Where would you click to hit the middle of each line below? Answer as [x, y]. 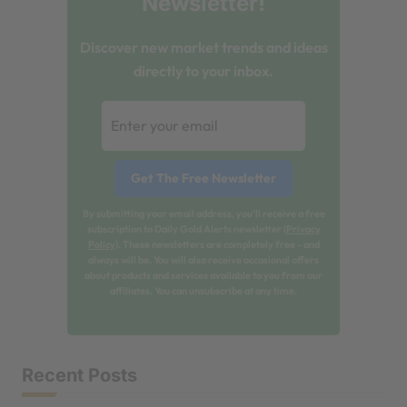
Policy [101, 244]
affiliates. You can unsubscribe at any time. [203, 290]
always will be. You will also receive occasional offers [203, 259]
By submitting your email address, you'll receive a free [203, 213]
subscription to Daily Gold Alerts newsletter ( [186, 228]
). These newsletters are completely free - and [217, 244]
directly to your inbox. [203, 70]
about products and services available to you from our [203, 275]
